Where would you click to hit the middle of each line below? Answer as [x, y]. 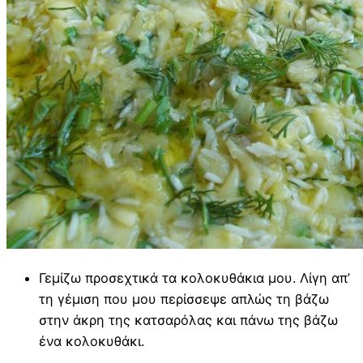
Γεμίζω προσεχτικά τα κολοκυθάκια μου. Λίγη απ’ [194, 278]
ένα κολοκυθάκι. [92, 341]
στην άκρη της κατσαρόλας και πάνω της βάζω [188, 320]
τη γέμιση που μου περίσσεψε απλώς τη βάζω [184, 299]
